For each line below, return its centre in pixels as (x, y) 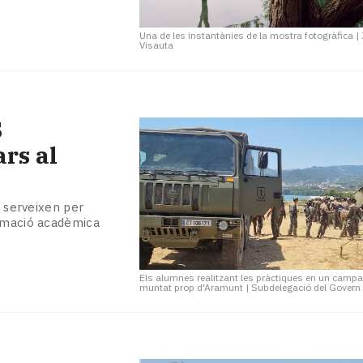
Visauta (157, 45)
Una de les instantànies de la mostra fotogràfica (247, 36)
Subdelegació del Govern (306, 287)
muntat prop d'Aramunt (192, 287)
